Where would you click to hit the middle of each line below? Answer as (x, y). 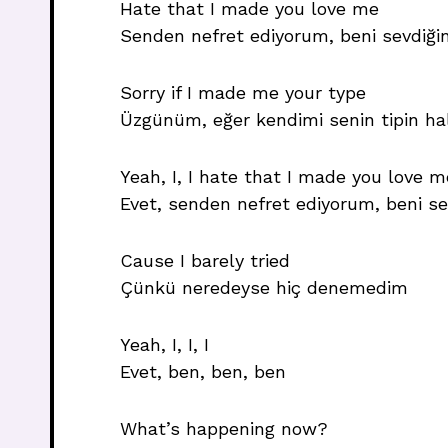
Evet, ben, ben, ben (203, 371)
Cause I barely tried (205, 260)
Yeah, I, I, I (164, 344)
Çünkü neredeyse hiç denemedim (264, 287)
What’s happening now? (224, 428)
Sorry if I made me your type (243, 92)
